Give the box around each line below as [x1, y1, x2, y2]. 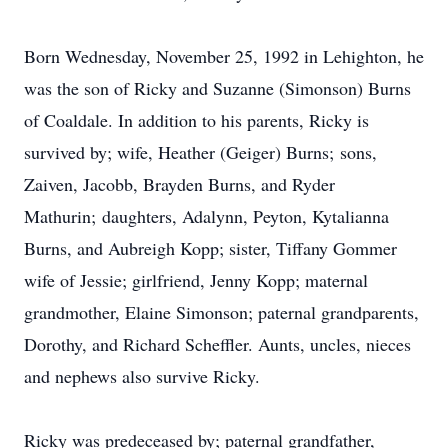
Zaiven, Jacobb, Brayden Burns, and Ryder [24, 172, 335, 196]
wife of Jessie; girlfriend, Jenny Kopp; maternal [24, 268, 368, 292]
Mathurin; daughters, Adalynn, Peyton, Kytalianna [24, 204, 389, 228]
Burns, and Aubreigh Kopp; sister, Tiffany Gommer [24, 236, 397, 260]
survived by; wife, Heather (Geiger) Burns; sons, [24, 140, 377, 164]
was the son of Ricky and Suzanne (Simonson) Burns [24, 76, 411, 100]
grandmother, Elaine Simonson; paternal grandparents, [24, 300, 419, 324]
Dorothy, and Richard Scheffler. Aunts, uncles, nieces [24, 332, 411, 356]
